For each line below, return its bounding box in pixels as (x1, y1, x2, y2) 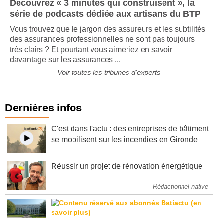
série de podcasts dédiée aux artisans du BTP (10, 16, 200, 26)
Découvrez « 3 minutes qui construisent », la (10, 5, 195, 16)
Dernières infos (5, 109, 82, 122)
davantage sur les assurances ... (10, 63, 121, 72)
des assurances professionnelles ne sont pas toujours (10, 42, 195, 51)
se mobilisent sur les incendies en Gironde (51, 143, 198, 151)
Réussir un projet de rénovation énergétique (51, 169, 202, 178)
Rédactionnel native (153, 190, 208, 198)
